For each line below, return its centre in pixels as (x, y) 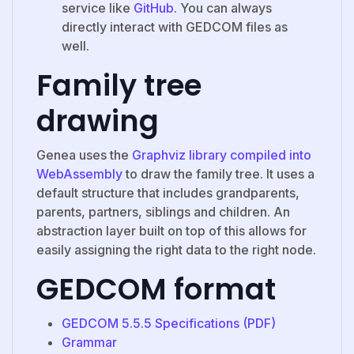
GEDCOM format (156, 289)
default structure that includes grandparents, (168, 192)
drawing (98, 121)
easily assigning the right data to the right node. (176, 249)
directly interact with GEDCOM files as (175, 26)
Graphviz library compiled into (222, 154)
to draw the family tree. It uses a (218, 173)
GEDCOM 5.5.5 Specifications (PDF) (169, 323)
